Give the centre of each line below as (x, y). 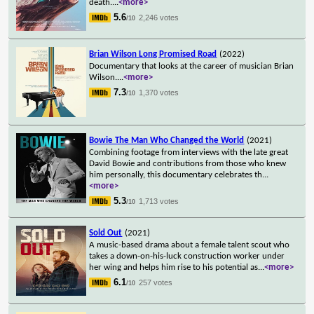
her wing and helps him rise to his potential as (174, 267)
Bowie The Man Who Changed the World (167, 140)
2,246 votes (159, 17)
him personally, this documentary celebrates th (176, 175)
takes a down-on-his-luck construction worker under (187, 256)
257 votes (156, 282)
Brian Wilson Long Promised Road (153, 54)
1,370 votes (159, 92)
